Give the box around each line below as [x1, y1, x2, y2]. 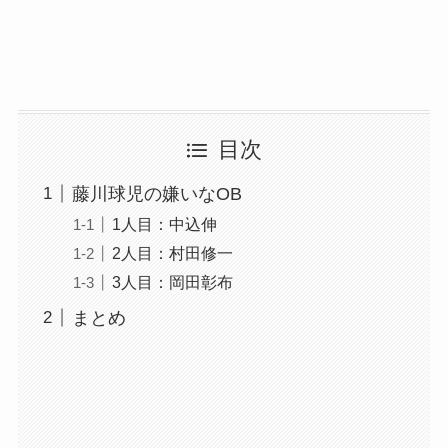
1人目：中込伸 [111, 214, 217, 233]
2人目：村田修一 [111, 243, 233, 262]
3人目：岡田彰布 [111, 272, 233, 291]
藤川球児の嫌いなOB [71, 183, 242, 204]
